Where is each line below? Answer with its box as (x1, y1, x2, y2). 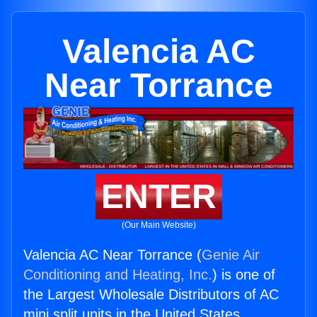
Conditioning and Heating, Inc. (23, 267, 212, 283)
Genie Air (202, 247, 260, 263)
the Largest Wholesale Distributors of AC (23, 287, 279, 303)
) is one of (212, 267, 275, 283)
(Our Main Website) (121, 220, 196, 231)
